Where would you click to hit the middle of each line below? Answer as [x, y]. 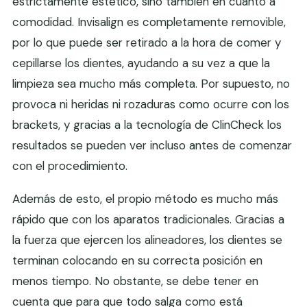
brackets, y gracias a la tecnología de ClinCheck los [147, 125]
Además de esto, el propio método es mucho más [145, 199]
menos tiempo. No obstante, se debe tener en [135, 281]
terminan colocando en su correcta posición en [137, 261]
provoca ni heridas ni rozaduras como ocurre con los [151, 105]
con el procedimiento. [70, 166]
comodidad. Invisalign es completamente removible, [149, 22]
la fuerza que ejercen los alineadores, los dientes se [147, 240]
